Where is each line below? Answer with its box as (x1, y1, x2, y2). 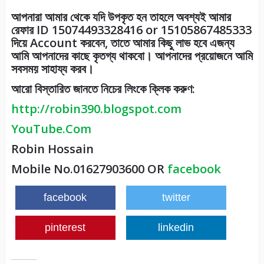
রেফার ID (11, 22, 49, 38)
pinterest (45, 222, 86, 234)
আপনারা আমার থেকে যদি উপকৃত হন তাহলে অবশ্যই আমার (11, 9, 231, 25)
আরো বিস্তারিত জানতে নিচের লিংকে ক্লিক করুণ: (11, 81, 195, 97)
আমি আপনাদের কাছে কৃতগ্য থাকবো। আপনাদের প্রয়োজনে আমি (11, 48, 253, 64)
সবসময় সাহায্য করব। (11, 61, 94, 77)
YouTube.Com (11, 121, 91, 137)
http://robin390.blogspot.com (11, 101, 181, 117)
